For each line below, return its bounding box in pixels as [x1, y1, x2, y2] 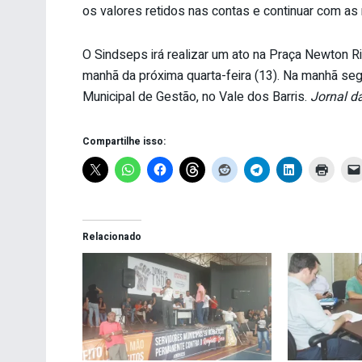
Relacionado [82, 229, 141, 244]
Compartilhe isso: [82, 133, 166, 149]
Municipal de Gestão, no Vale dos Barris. [82, 86, 310, 107]
